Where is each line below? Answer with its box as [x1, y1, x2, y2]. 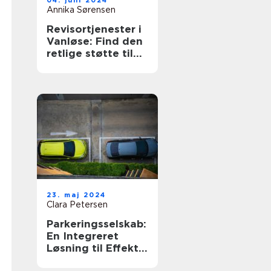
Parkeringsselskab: [47, 218, 146, 230]
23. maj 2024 [47, 191, 106, 199]
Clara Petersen [47, 200, 108, 209]
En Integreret [47, 230, 119, 242]
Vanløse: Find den [47, 35, 143, 47]
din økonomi [47, 59, 114, 71]
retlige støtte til [47, 47, 133, 59]
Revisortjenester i [47, 23, 142, 35]
